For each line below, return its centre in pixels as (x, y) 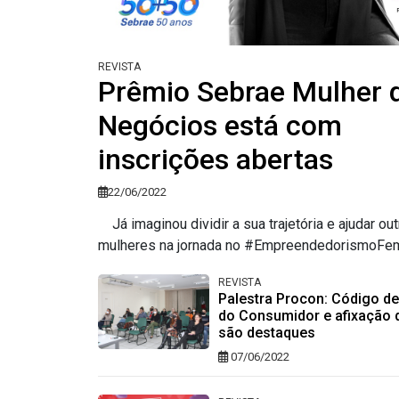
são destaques (266, 333)
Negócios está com (220, 126)
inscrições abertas (215, 160)
